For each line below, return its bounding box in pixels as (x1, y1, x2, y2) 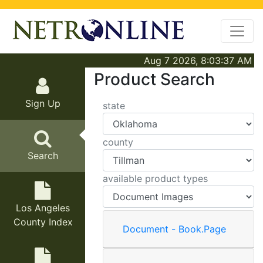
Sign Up (25, 97, 60, 109)
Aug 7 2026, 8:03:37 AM (144, 55, 252, 66)
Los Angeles (16, 202, 70, 214)
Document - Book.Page (123, 223, 226, 235)
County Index (13, 216, 73, 228)
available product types (103, 173, 208, 184)
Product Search (94, 69, 215, 89)
